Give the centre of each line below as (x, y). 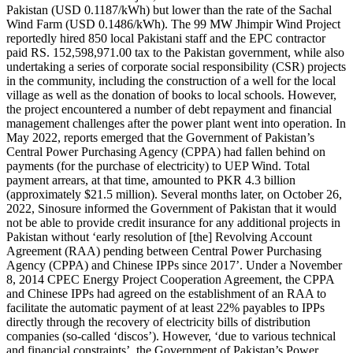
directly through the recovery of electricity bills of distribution (158, 321)
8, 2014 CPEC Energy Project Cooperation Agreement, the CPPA (170, 279)
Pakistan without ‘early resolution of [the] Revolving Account (159, 236)
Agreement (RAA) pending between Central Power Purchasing (164, 251)
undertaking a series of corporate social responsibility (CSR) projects (176, 66)
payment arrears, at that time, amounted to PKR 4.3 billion (151, 180)
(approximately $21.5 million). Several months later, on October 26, (174, 194)
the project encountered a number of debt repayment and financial (169, 109)
